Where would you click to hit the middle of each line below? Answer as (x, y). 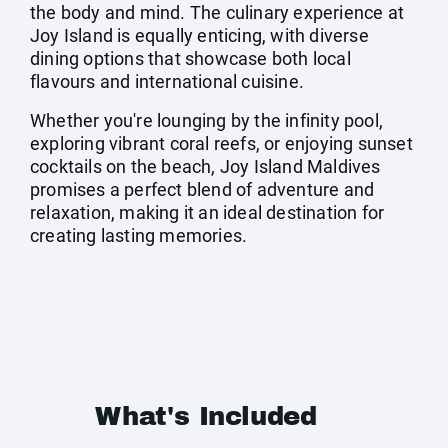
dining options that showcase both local (190, 58)
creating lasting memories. (139, 235)
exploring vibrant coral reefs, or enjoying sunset (221, 143)
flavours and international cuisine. (167, 81)
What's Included (206, 416)
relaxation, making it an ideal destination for (207, 212)
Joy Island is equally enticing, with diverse (199, 35)
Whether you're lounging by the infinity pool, (207, 120)
